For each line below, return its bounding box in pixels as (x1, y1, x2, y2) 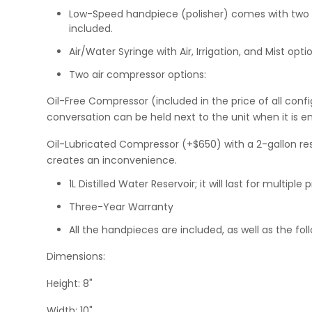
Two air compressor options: (69, 67, 207, 81)
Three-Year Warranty (69, 199, 174, 214)
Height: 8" (47, 276, 93, 290)
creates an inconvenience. (47, 153, 178, 167)
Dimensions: (47, 249, 106, 263)
